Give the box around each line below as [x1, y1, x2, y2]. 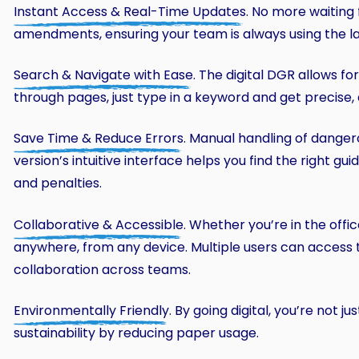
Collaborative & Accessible [14, 215, 184, 234]
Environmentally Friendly [14, 301, 169, 320]
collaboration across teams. [14, 260, 191, 279]
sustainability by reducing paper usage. [14, 323, 259, 342]
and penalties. [14, 174, 102, 193]
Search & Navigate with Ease [14, 66, 193, 85]
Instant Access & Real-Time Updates [14, 2, 246, 22]
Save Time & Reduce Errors [14, 129, 184, 148]
